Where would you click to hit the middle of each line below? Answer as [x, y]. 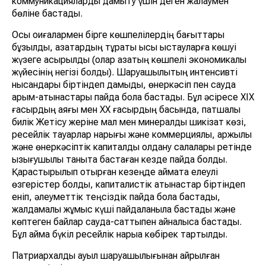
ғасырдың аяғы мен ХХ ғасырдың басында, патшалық [126, 110]
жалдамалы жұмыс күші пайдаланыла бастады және [124, 210]
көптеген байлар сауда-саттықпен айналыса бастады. [127, 222]
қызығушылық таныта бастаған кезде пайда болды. [120, 160]
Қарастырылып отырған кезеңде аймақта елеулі [115, 172]
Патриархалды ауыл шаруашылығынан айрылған [116, 256]
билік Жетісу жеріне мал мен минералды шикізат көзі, [129, 122]
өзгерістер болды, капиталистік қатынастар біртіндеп [129, 185]
